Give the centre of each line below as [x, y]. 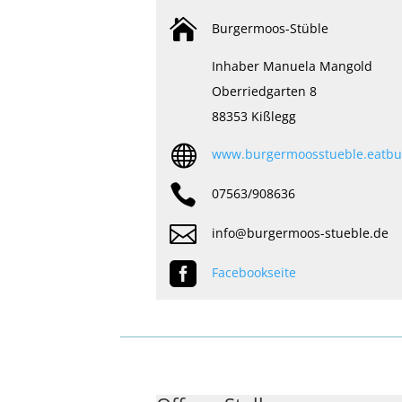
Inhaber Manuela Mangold [293, 66]
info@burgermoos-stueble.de [301, 232]
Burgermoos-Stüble [271, 28]
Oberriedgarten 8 [265, 91]
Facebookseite [254, 272]
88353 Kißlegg [254, 116]
